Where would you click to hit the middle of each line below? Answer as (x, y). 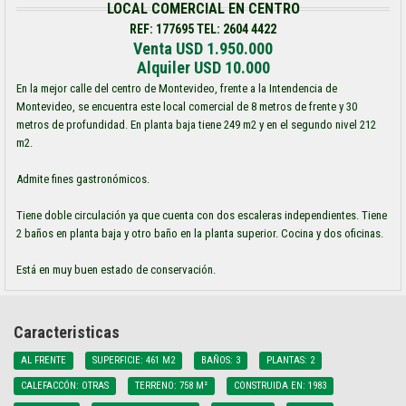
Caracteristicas (67, 332)
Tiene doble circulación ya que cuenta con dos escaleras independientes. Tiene (202, 215)
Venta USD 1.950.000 (203, 48)
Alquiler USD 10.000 (203, 68)
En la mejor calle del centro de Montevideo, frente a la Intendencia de (177, 88)
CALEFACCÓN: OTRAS (65, 386)
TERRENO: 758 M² (171, 386)
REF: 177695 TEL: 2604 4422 (203, 29)
